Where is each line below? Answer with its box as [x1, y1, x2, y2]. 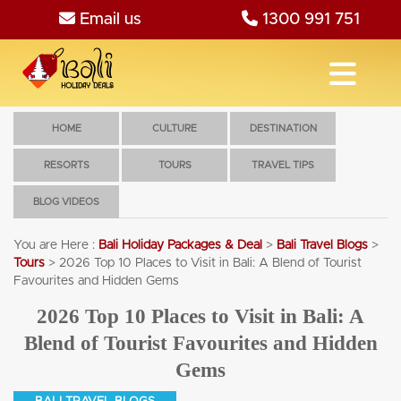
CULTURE [152, 124, 197, 133]
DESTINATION [249, 124, 317, 133]
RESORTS [43, 160, 90, 170]
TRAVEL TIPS [252, 160, 314, 170]
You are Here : [13, 239, 95, 252]
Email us [75, 11, 141, 28]
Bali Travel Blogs [277, 239, 368, 252]
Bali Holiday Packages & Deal [98, 239, 262, 252]
